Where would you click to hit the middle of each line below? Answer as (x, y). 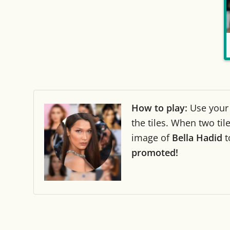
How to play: (159, 108)
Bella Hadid (197, 138)
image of (152, 138)
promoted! (155, 152)
